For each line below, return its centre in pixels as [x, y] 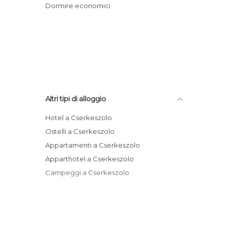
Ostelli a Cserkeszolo [83, 131]
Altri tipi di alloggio [76, 98]
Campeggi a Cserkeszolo [90, 172]
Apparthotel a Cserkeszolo [92, 159]
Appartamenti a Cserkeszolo [95, 145]
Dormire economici [81, 5]
